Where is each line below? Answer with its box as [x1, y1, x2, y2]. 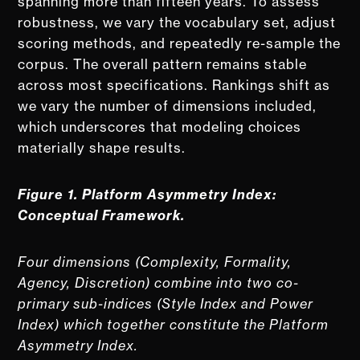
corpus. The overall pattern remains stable [18, 55, 308, 72]
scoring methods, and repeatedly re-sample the [18, 35, 342, 51]
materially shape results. [18, 139, 190, 156]
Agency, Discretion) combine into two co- [18, 274, 300, 291]
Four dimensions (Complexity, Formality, [18, 253, 292, 270]
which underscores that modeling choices [18, 118, 302, 135]
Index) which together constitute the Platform [18, 316, 329, 333]
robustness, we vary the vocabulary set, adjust [18, 14, 337, 31]
